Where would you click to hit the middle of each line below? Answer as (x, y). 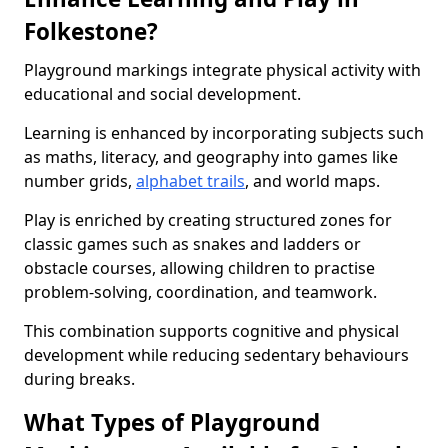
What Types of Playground (172, 422)
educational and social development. (162, 94)
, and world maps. (314, 181)
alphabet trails (190, 181)
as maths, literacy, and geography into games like (211, 157)
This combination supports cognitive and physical (211, 331)
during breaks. (79, 379)
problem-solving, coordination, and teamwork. (202, 292)
